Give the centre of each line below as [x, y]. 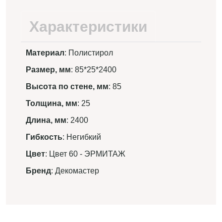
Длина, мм [46, 120]
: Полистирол [89, 53]
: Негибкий [82, 137]
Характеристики [88, 27]
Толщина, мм [52, 103]
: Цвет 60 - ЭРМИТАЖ [85, 154]
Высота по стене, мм [67, 86]
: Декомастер [75, 171]
